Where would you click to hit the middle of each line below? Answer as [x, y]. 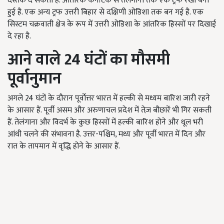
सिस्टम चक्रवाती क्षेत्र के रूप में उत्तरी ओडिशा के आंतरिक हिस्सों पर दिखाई [112, 24]
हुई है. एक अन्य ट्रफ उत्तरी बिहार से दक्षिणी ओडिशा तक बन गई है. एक [105, 12]
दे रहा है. [19, 36]
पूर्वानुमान [34, 79]
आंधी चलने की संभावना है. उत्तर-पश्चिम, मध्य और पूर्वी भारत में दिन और [106, 134]
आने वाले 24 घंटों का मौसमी [89, 60]
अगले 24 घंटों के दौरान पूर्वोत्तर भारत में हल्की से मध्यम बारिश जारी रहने [109, 98]
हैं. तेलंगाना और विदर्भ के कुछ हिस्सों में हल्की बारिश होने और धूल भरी [105, 122]
